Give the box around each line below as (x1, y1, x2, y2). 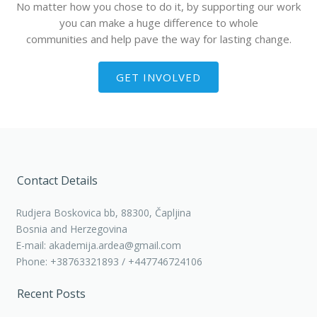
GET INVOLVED (116, 70, 201, 85)
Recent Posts (17, 286, 86, 302)
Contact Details (17, 173, 98, 189)
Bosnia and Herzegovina (16, 222, 128, 236)
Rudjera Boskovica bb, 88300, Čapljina (16, 206, 192, 220)
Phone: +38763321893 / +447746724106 (16, 255, 203, 269)
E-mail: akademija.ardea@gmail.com (16, 238, 182, 253)
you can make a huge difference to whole (59, 16, 258, 30)
